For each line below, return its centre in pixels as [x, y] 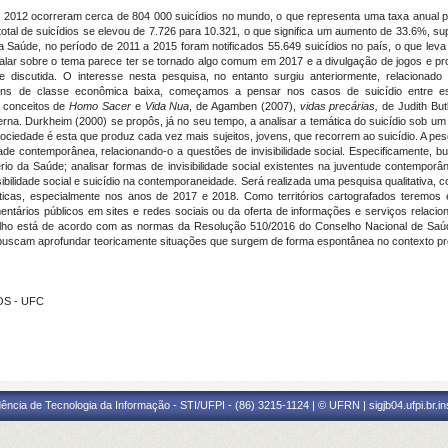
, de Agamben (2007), [244, 106]
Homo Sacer [102, 106]
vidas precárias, [341, 106]
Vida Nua [167, 106]
